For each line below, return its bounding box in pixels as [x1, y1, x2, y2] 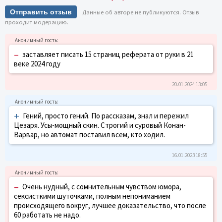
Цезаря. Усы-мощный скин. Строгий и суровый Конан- [14, 120, 186, 130]
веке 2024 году [14, 58, 60, 68]
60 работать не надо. [14, 210, 81, 220]
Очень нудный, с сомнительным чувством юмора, [22, 181, 181, 191]
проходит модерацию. [5, 18, 68, 26]
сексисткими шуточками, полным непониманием [14, 191, 170, 201]
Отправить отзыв [10, 7, 72, 16]
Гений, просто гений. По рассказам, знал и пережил [23, 111, 189, 120]
